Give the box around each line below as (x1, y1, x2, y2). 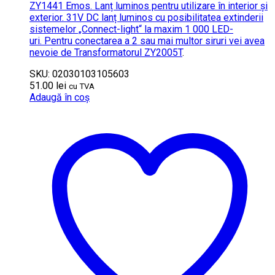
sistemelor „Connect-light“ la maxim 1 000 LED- (29, 23, 233, 36)
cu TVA (69, 82, 95, 91)
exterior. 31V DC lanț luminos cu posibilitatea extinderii (29, 12, 263, 24)
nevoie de (29, 47, 74, 59)
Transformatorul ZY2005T (74, 47, 182, 59)
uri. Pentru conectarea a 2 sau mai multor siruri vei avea (29, 35, 265, 47)
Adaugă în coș (29, 91, 90, 104)
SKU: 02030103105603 (29, 68, 130, 80)
